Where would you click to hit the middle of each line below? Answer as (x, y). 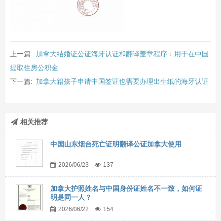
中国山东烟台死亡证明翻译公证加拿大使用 (116, 144)
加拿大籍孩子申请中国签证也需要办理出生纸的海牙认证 (122, 81)
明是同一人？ (71, 197)
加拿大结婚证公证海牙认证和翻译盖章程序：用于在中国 (122, 54)
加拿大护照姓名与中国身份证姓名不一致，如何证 (127, 188)
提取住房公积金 (34, 67)
